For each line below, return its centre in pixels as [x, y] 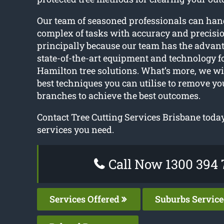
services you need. [75, 130]
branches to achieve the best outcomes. [118, 96]
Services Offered [85, 199]
